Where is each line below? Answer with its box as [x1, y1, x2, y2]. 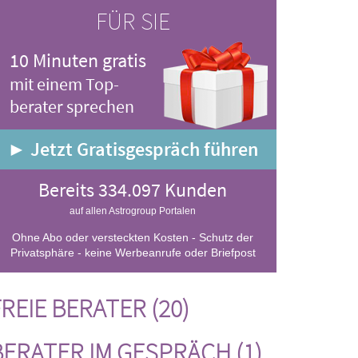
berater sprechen [10, 95, 134, 117]
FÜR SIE [95, 6, 170, 36]
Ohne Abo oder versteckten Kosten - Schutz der [12, 231, 253, 244]
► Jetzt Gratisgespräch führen [7, 137, 258, 161]
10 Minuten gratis [10, 48, 146, 73]
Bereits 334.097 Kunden [38, 177, 227, 202]
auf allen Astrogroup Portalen [70, 205, 196, 217]
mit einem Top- [10, 73, 119, 95]
